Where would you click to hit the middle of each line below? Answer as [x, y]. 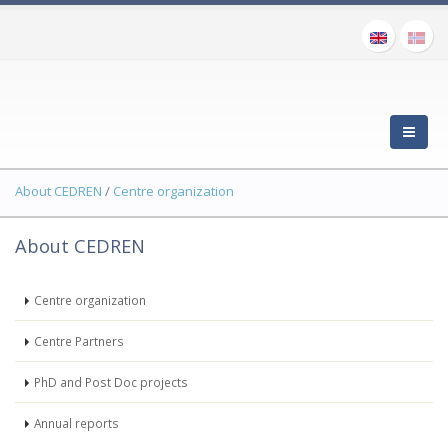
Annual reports [76, 423]
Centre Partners [79, 341]
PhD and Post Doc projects [111, 382]
